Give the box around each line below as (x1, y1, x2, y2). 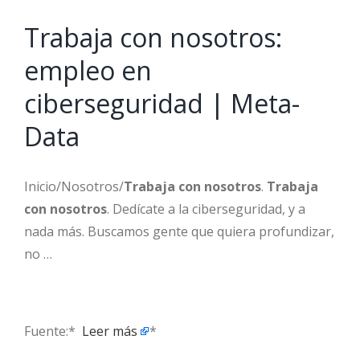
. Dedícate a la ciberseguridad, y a (107, 199, 305, 218)
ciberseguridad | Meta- (24, 85, 300, 121)
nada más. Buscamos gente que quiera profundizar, (24, 222, 334, 240)
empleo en (24, 52, 152, 88)
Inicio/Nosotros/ (24, 177, 124, 195)
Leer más (82, 321, 137, 340)
